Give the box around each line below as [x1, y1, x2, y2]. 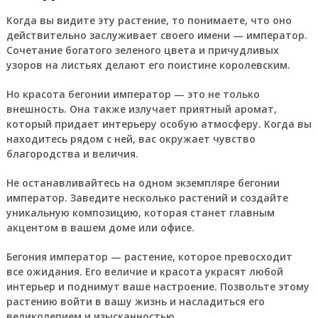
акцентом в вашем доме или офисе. [6, 221, 194, 234]
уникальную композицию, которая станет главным [6, 206, 275, 219]
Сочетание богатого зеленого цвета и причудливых [6, 43, 279, 57]
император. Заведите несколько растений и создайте [6, 191, 288, 204]
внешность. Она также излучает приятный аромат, [6, 102, 277, 116]
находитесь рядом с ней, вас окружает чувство [6, 132, 256, 146]
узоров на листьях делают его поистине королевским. [6, 58, 290, 72]
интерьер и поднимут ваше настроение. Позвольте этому [6, 280, 309, 293]
